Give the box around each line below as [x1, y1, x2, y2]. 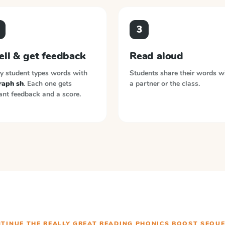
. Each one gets [23, 79, 72, 88]
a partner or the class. [130, 79, 200, 88]
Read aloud [130, 49, 183, 63]
